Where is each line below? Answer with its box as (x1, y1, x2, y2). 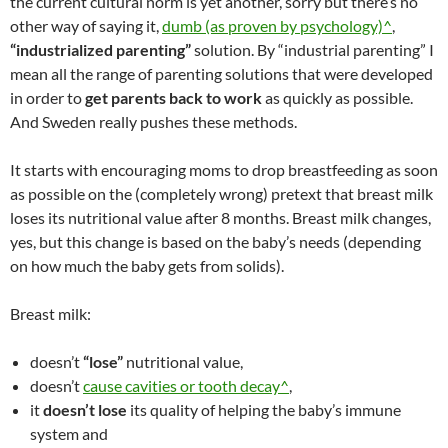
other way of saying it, (10, 16, 162, 35)
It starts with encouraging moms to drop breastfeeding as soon (10, 160, 438, 179)
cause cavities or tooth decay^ (83, 376, 289, 395)
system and (30, 424, 108, 443)
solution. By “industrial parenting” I (191, 40, 434, 59)
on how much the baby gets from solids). (10, 256, 284, 275)
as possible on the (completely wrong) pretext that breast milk (10, 184, 433, 203)
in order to (10, 88, 85, 107)
